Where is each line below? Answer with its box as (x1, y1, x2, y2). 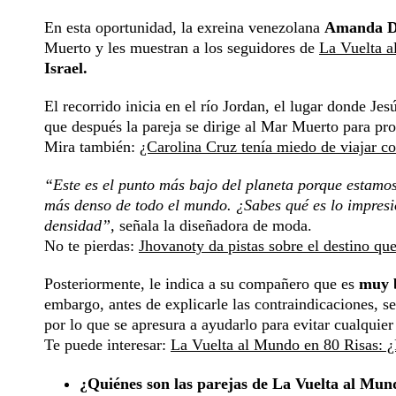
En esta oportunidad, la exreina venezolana (44, 19, 324, 37)
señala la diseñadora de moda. (119, 217, 312, 235)
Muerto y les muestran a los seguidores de (44, 39, 319, 57)
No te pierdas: (44, 237, 139, 255)
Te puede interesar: (44, 336, 171, 354)
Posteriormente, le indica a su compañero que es (44, 275, 359, 293)
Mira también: (44, 138, 140, 156)
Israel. (44, 59, 88, 78)
